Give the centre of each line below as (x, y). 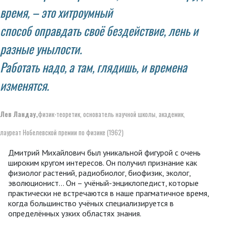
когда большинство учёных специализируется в (91, 203)
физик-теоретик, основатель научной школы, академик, (111, 114)
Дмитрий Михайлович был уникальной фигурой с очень (104, 153)
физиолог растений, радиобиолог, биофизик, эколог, (99, 173)
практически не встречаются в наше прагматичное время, (108, 193)
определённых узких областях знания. (75, 214)
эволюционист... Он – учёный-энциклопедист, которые (103, 183)
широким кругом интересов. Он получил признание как (103, 163)
